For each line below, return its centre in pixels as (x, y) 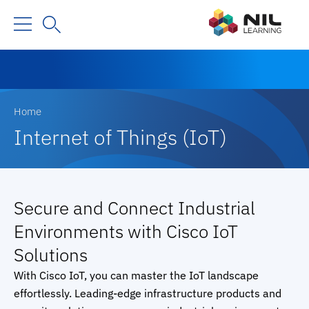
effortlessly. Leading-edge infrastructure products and (148, 293)
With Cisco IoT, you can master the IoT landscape (136, 275)
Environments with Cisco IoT (126, 231)
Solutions (51, 254)
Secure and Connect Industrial (134, 207)
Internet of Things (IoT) (120, 137)
